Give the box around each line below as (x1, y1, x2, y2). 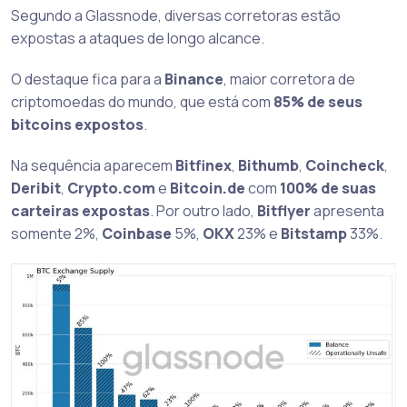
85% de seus (273, 92, 362, 113)
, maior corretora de (223, 69, 355, 90)
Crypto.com (67, 178, 155, 199)
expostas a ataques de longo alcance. (11, 28, 264, 49)
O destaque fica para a (11, 69, 164, 90)
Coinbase (102, 223, 172, 244)
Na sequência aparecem (11, 155, 175, 176)
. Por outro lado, (150, 201, 257, 222)
